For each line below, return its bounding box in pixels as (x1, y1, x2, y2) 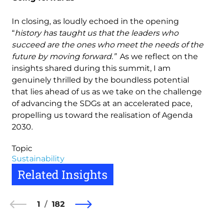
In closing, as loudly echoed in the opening (12, 17, 179, 26)
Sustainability (12, 154, 65, 164)
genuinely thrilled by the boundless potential (12, 75, 189, 85)
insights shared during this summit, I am (12, 64, 171, 73)
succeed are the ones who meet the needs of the (12, 40, 203, 50)
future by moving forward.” (12, 52, 118, 62)
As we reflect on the (118, 52, 198, 62)
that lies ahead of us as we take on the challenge (12, 87, 202, 97)
